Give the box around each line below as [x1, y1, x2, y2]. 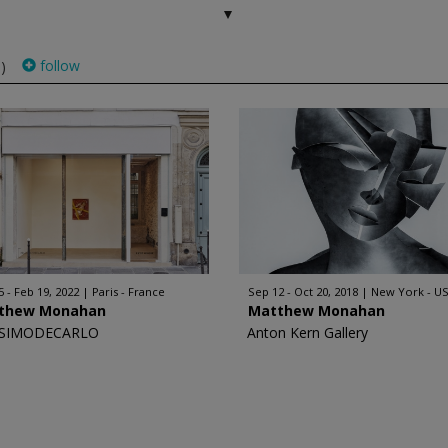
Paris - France [92, 284, 166, 299]
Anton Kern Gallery [247, 323, 368, 342]
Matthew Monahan [248, 301, 385, 320]
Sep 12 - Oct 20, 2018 [248, 284, 358, 299]
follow [35, 56, 80, 75]
